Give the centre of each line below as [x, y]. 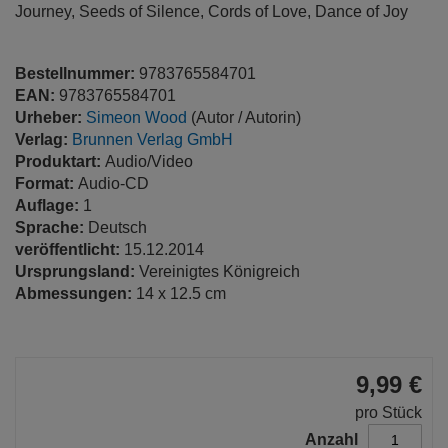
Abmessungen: [75, 293]
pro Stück [388, 412]
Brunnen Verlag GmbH [152, 139]
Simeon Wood [136, 117]
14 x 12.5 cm [181, 293]
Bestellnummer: [77, 73]
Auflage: [49, 205]
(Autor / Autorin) [244, 117]
